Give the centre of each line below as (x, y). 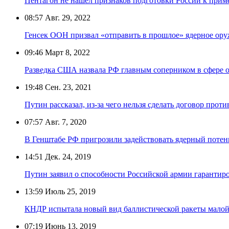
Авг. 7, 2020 (65, 122)
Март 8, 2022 (66, 52)
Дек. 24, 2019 (67, 156)
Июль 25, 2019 (69, 191)
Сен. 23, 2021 (67, 87)
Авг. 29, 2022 (67, 17)
